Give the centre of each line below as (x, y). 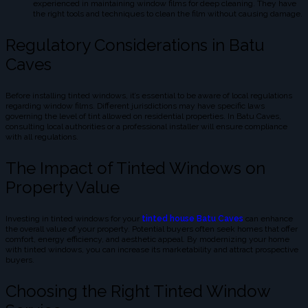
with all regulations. (42, 137)
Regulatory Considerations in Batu (135, 45)
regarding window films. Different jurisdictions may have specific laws (135, 106)
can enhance (268, 219)
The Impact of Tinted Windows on (135, 168)
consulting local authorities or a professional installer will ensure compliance (146, 127)
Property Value (63, 188)
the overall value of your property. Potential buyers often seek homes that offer (152, 229)
